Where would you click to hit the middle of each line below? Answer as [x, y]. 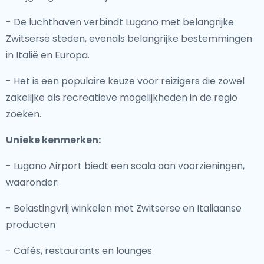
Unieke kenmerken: [53, 140]
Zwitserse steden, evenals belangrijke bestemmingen [129, 39]
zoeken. [24, 114]
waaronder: [32, 182]
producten [31, 225]
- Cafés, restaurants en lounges [79, 251]
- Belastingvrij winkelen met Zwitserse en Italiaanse [124, 208]
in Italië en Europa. [48, 55]
